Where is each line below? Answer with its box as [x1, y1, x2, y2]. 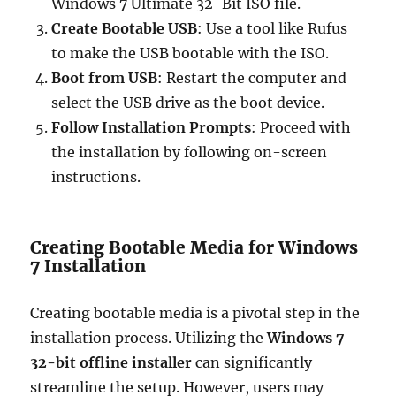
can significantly [192, 354, 313, 371]
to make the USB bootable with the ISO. [51, 44, 330, 62]
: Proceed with [251, 118, 352, 136]
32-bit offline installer [30, 354, 193, 371]
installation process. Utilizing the [30, 329, 268, 346]
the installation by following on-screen [51, 143, 328, 161]
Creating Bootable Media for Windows [30, 237, 359, 258]
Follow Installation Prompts [51, 118, 252, 136]
